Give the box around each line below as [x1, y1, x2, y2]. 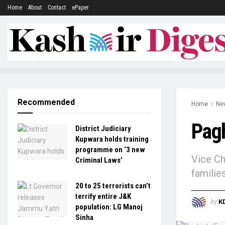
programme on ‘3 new [75, 145, 145, 154]
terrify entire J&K [75, 192, 131, 201]
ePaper [72, 4, 89, 11]
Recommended [18, 97, 75, 107]
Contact [48, 4, 66, 11]
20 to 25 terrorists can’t [75, 181, 151, 190]
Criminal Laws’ [75, 156, 123, 165]
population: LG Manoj [75, 202, 143, 211]
